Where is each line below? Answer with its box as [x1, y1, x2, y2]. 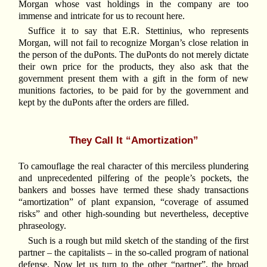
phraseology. [18, 221, 66, 231]
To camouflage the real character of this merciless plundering [18, 161, 249, 172]
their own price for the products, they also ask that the [18, 61, 249, 72]
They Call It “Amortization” [69, 134, 198, 147]
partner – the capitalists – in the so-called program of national [18, 247, 249, 258]
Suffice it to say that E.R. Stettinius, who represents [27, 25, 249, 36]
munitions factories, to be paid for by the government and [18, 85, 249, 95]
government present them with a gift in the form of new [18, 73, 249, 83]
